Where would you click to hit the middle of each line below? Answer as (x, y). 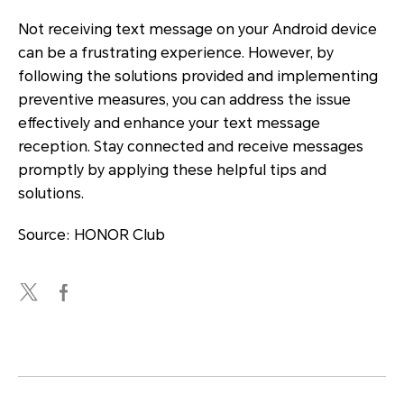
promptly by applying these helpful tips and (172, 170)
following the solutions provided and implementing (198, 76)
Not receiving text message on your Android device (197, 29)
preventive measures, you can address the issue (184, 99)
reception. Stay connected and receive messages (191, 146)
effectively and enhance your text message (169, 123)
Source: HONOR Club (92, 234)
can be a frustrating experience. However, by (176, 52)
